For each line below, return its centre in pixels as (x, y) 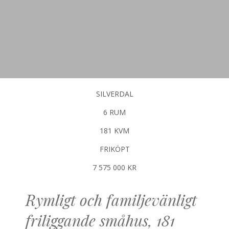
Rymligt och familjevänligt (111, 201)
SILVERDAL (114, 94)
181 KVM (114, 131)
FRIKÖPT (114, 149)
